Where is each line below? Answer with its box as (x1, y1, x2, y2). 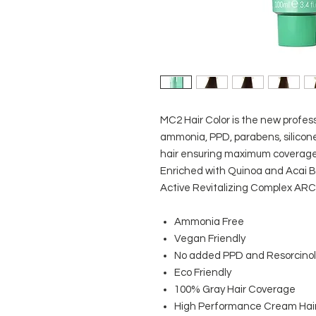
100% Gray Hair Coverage (174, 284, 296, 295)
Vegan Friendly (174, 233, 245, 244)
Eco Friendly (174, 267, 231, 278)
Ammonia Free (174, 217, 244, 227)
